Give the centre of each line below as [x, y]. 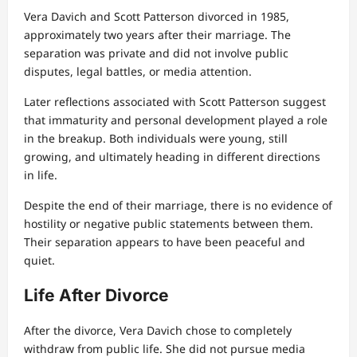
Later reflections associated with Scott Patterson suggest [175, 101]
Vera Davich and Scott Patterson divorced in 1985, [157, 16]
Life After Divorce [96, 295]
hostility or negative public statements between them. [169, 223]
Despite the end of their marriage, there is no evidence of [178, 205]
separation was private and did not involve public [156, 53]
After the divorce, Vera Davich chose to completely [158, 331]
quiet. [39, 260]
